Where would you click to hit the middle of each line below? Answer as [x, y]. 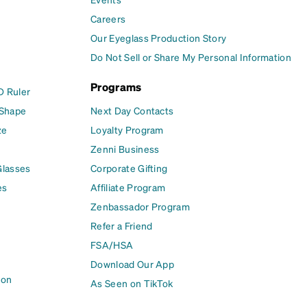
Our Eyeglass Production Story [159, 38]
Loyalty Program [127, 130]
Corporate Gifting [129, 168]
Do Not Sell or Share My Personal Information [191, 57]
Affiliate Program [128, 187]
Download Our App [133, 264]
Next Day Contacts [132, 110]
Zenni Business [125, 149]
